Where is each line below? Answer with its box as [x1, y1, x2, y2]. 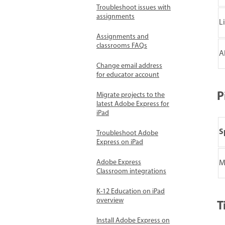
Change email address [96, 61, 162, 71]
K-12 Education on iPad [96, 186, 165, 197]
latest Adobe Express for [96, 99, 169, 109]
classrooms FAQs [96, 41, 147, 51]
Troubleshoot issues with [96, 3, 171, 13]
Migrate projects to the [96, 90, 165, 100]
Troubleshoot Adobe [96, 128, 158, 139]
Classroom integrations [96, 166, 166, 177]
